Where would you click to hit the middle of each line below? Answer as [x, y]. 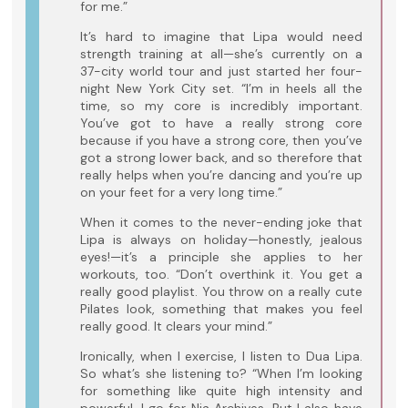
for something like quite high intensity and [221, 391]
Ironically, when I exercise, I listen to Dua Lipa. [221, 357]
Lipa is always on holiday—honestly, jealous [221, 240]
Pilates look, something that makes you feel [221, 309]
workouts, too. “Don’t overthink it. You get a [221, 275]
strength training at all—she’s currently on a [221, 54]
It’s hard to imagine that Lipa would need [221, 37]
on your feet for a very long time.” [182, 193]
